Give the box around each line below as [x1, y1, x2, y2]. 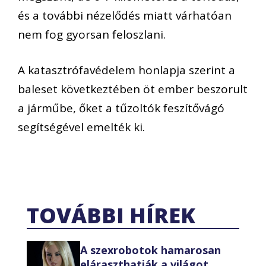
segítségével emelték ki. [18, 119, 145, 135]
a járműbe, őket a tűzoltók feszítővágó [18, 100, 224, 116]
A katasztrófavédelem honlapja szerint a [18, 62, 235, 78]
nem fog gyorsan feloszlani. [18, 26, 166, 42]
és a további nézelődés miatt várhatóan [18, 7, 232, 23]
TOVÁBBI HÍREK [27, 200, 195, 230]
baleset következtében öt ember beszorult [18, 81, 248, 97]
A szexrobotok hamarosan [80, 243, 221, 258]
